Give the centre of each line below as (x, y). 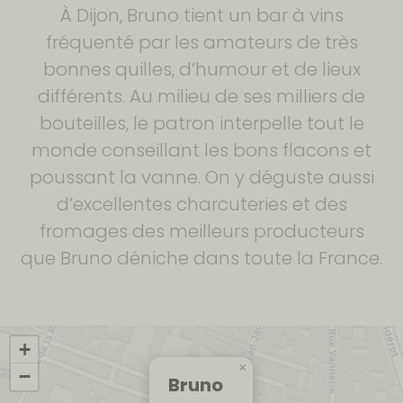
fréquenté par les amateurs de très (201, 42)
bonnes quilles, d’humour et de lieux (201, 69)
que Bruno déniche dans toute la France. (201, 258)
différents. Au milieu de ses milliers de (201, 96)
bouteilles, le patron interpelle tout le (201, 123)
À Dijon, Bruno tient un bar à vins (201, 15)
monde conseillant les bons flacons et (201, 150)
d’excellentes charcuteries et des (201, 204)
